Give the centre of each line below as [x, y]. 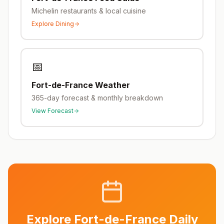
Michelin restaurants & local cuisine [89, 11]
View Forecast [52, 111]
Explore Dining [53, 24]
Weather [111, 85]
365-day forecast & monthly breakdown [97, 98]
